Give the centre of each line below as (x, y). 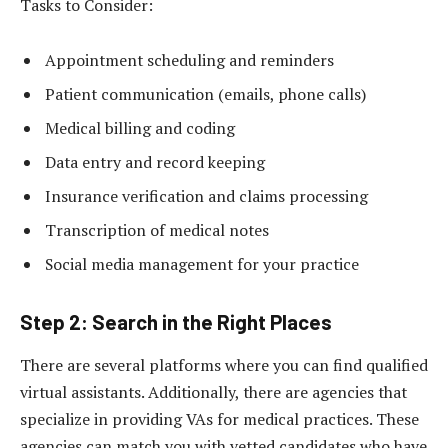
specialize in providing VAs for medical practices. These (219, 419)
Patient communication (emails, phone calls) (205, 94)
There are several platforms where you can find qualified (224, 365)
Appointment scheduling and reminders (189, 60)
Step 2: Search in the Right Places (176, 322)
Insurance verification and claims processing (206, 196)
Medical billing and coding (140, 128)
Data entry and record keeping (155, 162)
